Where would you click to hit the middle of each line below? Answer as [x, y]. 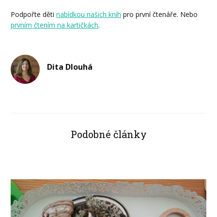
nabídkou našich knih [89, 14]
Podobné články [108, 134]
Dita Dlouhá [70, 67]
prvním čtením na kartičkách [55, 25]
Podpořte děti [34, 14]
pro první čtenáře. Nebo [160, 14]
